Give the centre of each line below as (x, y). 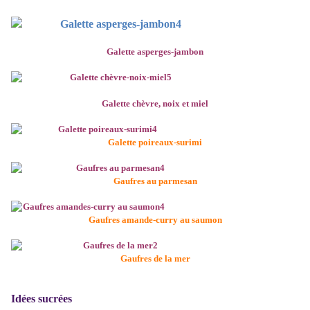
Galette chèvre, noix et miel (155, 104)
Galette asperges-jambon (155, 52)
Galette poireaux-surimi (155, 143)
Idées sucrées (42, 299)
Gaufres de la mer (155, 259)
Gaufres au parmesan (155, 181)
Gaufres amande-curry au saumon (155, 220)
